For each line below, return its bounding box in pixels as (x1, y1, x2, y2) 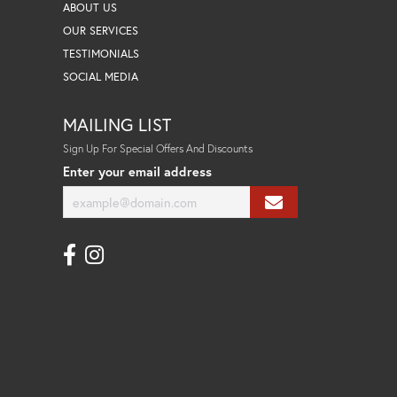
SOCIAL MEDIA (63, 68, 138, 84)
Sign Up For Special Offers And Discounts (63, 140, 253, 155)
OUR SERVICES (63, 22, 138, 38)
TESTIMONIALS (63, 45, 139, 61)
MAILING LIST (63, 112, 171, 136)
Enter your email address (63, 162, 212, 180)
